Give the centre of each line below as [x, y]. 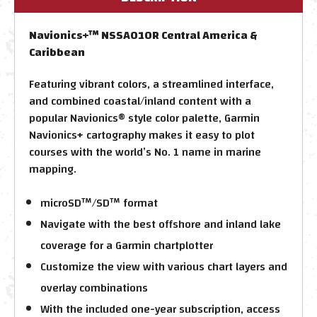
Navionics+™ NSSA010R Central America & [143, 35]
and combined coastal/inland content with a [140, 101]
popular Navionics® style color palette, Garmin [144, 118]
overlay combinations [94, 288]
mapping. [53, 169]
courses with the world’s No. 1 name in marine [145, 152]
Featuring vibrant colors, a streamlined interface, [151, 84]
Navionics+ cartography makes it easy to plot [142, 135]
